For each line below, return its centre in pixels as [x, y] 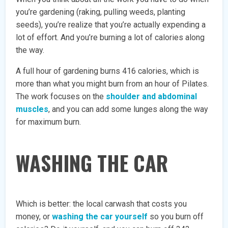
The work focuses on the [61, 97]
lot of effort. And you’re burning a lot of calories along [110, 38]
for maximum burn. [49, 122]
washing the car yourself [100, 217]
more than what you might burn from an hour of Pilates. [112, 84]
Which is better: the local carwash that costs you [102, 204]
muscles [32, 109]
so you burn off [176, 217]
